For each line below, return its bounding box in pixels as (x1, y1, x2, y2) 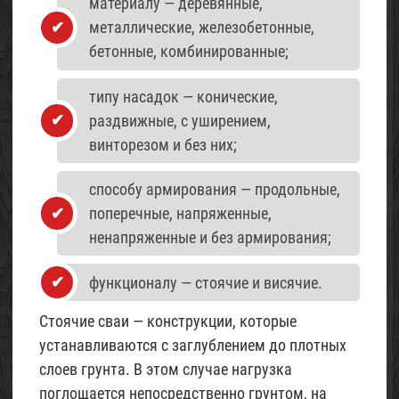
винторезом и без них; (89, 134, 237, 154)
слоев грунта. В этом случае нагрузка (39, 359, 292, 379)
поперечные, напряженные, (89, 204, 272, 224)
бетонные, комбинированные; (89, 42, 289, 61)
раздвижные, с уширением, (89, 110, 271, 130)
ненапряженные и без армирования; (89, 228, 331, 248)
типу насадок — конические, (89, 86, 278, 106)
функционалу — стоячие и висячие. (89, 273, 322, 292)
